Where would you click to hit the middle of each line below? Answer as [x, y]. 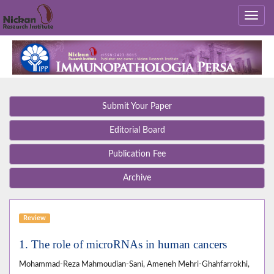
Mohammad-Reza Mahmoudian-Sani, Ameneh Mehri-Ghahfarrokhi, [134, 265]
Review [34, 218]
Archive [137, 178]
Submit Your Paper [137, 107]
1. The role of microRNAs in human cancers [123, 245]
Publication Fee [137, 154]
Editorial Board [137, 131]
